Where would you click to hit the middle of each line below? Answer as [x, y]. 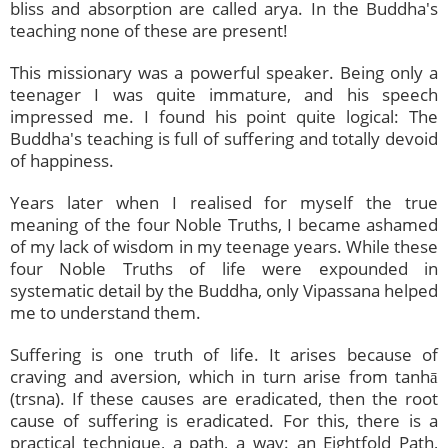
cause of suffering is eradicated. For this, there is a [224, 421]
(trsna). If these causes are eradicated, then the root [224, 399]
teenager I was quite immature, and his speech [224, 95]
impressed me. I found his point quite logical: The [224, 117]
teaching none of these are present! [149, 31]
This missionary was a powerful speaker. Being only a [224, 73]
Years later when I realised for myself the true [224, 203]
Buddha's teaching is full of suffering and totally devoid [224, 139]
